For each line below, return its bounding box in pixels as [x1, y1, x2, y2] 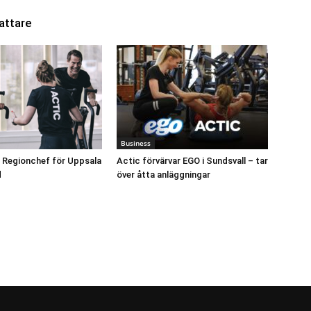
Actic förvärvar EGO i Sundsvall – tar [117, 155, 268, 166]
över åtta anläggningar [117, 169, 210, 180]
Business [121, 138, 151, 148]
